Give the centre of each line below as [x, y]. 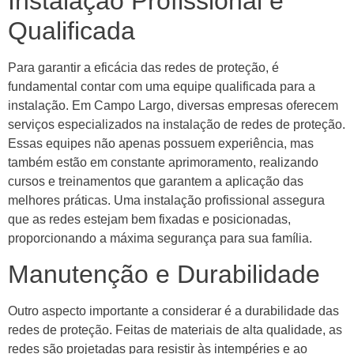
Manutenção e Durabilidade [164, 275]
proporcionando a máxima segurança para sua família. [160, 239]
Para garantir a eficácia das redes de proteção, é [143, 68]
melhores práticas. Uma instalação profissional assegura [166, 201]
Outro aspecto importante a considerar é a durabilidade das [173, 311]
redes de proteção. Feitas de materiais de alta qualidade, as [175, 330]
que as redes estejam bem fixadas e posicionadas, [149, 220]
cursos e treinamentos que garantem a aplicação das [156, 182]
